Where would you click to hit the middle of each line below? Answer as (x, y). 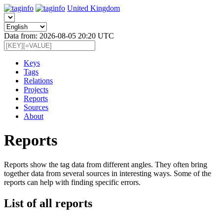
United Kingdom (93, 8)
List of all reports (48, 203)
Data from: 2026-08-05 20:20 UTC (59, 36)
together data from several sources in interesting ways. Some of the (108, 173)
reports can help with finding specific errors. (72, 182)
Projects (36, 90)
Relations (38, 81)
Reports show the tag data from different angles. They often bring (106, 164)
